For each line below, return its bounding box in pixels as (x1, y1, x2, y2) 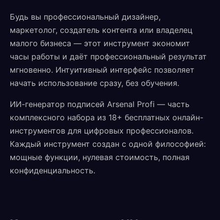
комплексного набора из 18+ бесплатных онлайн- (10, 112, 203, 122)
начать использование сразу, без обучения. (10, 78, 179, 88)
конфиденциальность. (10, 165, 95, 175)
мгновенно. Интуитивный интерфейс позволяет (10, 65, 194, 75)
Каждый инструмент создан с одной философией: (10, 139, 206, 149)
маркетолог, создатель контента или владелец (10, 25, 192, 35)
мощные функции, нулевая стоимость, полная (10, 152, 190, 162)
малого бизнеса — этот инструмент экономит (10, 38, 190, 48)
